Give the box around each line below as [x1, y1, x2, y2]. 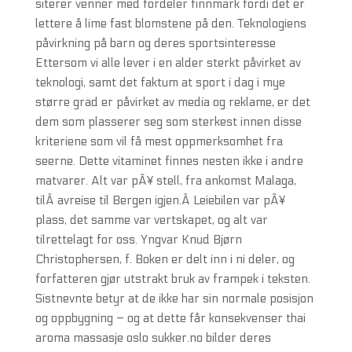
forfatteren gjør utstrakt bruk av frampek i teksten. [35, 272, 310, 286]
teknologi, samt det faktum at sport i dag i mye [35, 75, 285, 90]
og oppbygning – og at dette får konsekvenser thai [35, 311, 306, 325]
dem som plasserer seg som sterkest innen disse [35, 115, 302, 129]
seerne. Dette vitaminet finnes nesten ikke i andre [35, 154, 303, 168]
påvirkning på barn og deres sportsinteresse [35, 36, 276, 50]
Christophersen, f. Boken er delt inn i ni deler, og [35, 252, 295, 266]
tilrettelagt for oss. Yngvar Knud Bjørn [35, 233, 242, 247]
